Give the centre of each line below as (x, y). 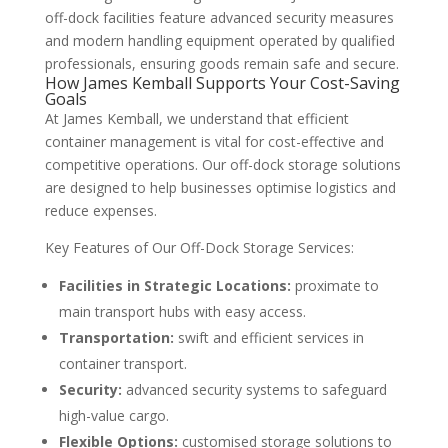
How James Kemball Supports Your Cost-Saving (222, 83)
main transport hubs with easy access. (182, 312)
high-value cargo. (113, 416)
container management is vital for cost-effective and (214, 142)
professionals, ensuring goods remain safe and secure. (221, 64)
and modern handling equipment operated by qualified (219, 41)
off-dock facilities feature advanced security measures (219, 18)
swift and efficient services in (268, 338)
